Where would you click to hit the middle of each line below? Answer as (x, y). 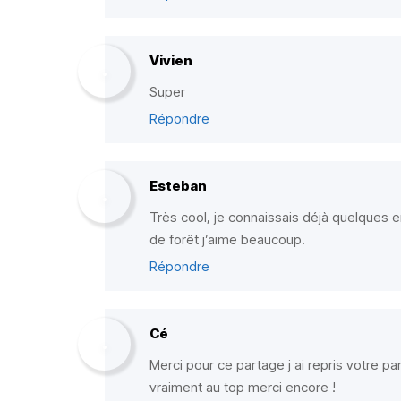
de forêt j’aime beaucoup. (227, 239)
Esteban (178, 186)
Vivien (171, 60)
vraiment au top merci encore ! (243, 387)
